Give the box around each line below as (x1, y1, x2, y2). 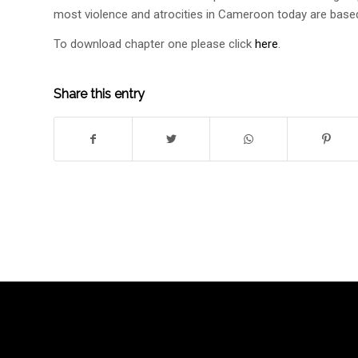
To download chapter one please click (54, 36, 255, 51)
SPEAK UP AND (54, 335, 181, 356)
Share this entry (54, 86, 145, 102)
